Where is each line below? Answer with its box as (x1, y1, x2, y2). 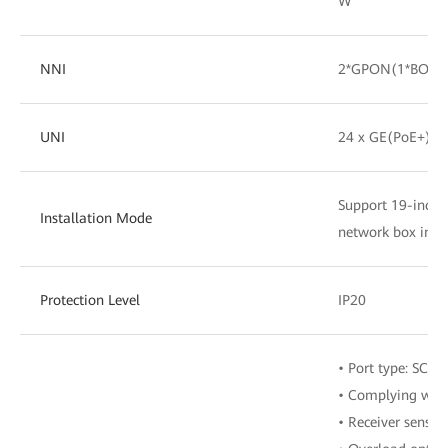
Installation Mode (40, 209, 152, 226)
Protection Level (40, 291, 140, 308)
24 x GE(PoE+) (338, 128, 431, 145)
